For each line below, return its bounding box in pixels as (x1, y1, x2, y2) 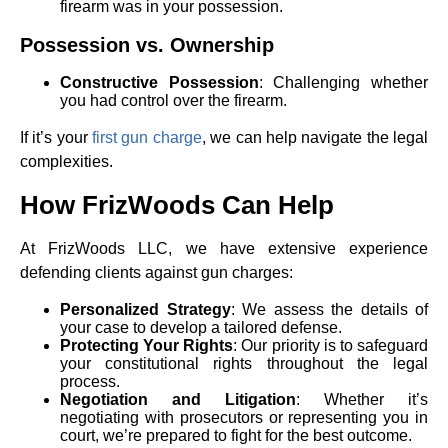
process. (60, 373, 120, 390)
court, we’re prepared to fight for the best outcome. (60, 427, 412, 444)
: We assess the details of (230, 301, 428, 318)
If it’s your (20, 129, 93, 146)
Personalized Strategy (60, 301, 231, 318)
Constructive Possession (60, 74, 259, 91)
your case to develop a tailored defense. (60, 319, 342, 336)
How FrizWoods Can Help (20, 190, 334, 220)
